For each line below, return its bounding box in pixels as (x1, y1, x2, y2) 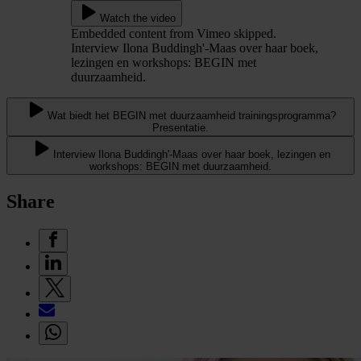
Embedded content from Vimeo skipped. (71, 26, 276, 40)
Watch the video (100, 11, 176, 24)
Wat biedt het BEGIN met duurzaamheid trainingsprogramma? (48, 109, 336, 122)
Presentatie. (152, 121, 209, 134)
